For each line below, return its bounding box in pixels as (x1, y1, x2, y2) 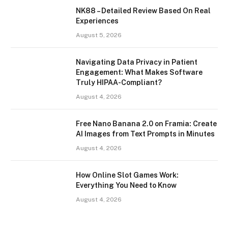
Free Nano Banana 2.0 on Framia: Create (76, 120, 217, 128)
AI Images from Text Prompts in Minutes (76, 130, 215, 138)
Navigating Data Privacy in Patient (76, 58, 197, 67)
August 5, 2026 (76, 32, 122, 39)
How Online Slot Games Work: (76, 171, 179, 180)
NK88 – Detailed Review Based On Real (76, 7, 211, 15)
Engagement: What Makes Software (76, 68, 203, 77)
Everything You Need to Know (76, 181, 177, 190)
